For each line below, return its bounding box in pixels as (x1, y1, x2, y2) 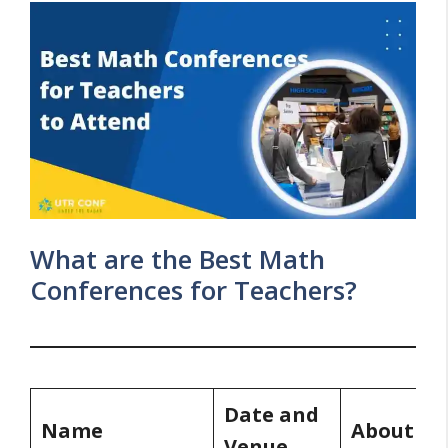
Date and (224, 400, 319, 428)
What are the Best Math (30, 240, 325, 277)
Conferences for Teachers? (30, 271, 357, 308)
